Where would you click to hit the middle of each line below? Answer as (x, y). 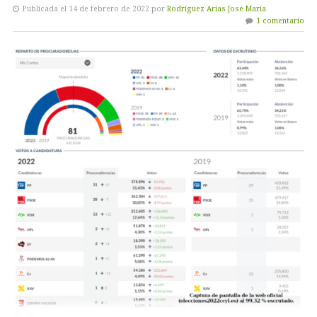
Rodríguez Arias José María (216, 8)
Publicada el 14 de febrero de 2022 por (93, 8)
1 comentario (281, 21)
